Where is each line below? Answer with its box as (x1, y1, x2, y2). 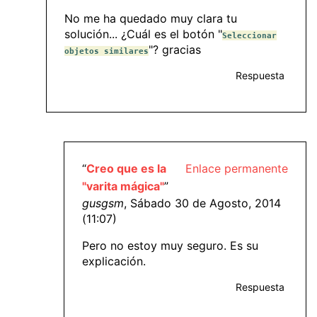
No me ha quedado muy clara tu (64, 11, 237, 26)
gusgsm (82, 195, 124, 210)
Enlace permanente (185, 161, 288, 175)
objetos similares (64, 46, 149, 57)
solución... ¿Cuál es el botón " (64, 27, 222, 42)
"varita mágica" (82, 178, 164, 193)
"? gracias (149, 42, 201, 57)
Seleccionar (222, 30, 277, 41)
